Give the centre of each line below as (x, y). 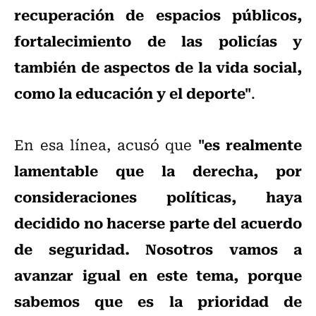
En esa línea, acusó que (106, 145)
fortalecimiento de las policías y (158, 41)
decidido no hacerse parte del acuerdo (158, 223)
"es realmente (250, 144)
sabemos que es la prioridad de (158, 301)
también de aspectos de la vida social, (158, 67)
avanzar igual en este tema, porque (158, 275)
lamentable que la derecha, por (158, 170)
